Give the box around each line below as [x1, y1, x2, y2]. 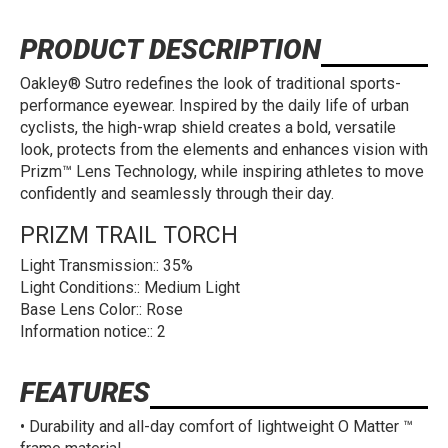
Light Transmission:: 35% [20, 256, 193, 276]
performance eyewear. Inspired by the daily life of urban [20, 96, 409, 116]
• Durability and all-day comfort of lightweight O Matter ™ [20, 416, 413, 436]
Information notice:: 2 [20, 322, 166, 342]
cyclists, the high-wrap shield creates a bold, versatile [20, 118, 396, 138]
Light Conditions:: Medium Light [20, 278, 240, 298]
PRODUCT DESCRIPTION [20, 33, 321, 67]
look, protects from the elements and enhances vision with [20, 140, 428, 160]
